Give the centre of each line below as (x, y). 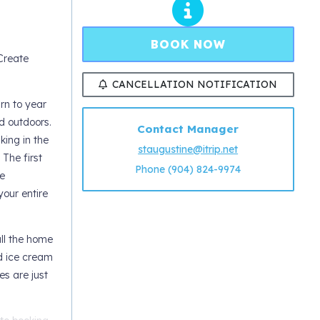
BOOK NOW (188, 44)
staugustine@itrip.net (188, 150)
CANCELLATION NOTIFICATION (195, 84)
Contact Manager (188, 129)
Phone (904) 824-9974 (188, 170)
